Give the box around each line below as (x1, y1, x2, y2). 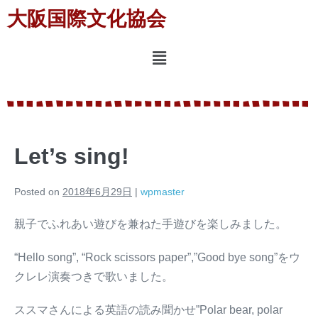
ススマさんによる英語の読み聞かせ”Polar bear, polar (14, 304, 283, 317)
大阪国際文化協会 (7, 8, 166, 30)
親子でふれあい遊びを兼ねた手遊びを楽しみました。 (14, 218, 287, 231)
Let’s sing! (14, 143, 129, 170)
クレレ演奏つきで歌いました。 (14, 270, 173, 283)
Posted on (14, 186, 60, 198)
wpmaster (141, 186, 185, 198)
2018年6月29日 (62, 186, 132, 198)
